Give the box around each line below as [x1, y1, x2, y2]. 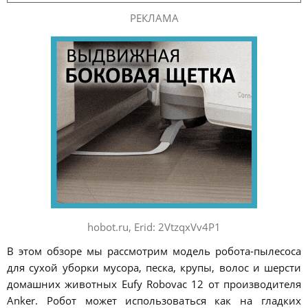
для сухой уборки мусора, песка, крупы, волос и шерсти [7, 261, 301, 275]
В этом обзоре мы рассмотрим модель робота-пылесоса [7, 244, 301, 258]
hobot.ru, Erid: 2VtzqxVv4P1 [87, 220, 221, 234]
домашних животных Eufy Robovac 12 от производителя [7, 277, 301, 291]
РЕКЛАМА [129, 10, 179, 25]
